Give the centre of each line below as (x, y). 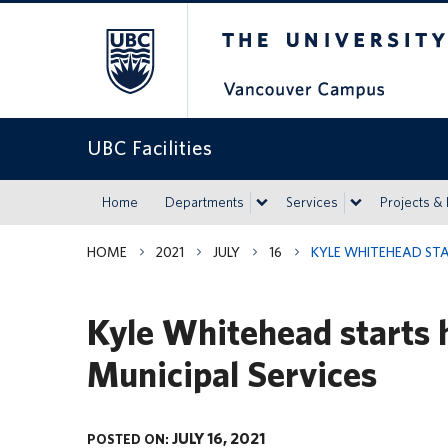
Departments (204, 202)
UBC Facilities (150, 148)
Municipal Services (232, 374)
